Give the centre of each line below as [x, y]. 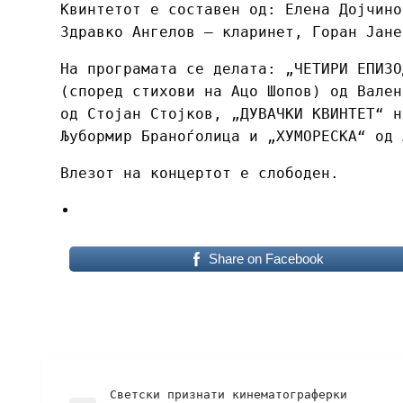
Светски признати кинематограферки [228, 394]
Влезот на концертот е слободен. [200, 173]
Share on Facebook [266, 258]
